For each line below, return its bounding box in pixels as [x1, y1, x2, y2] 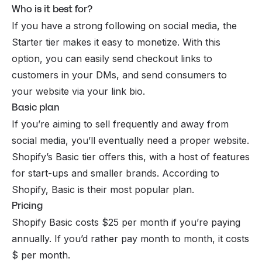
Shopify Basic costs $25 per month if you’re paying [12, 216, 240, 229]
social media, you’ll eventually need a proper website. [12, 135, 249, 147]
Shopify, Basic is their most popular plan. [12, 184, 194, 196]
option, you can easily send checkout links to [12, 53, 212, 65]
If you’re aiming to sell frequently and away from [12, 118, 229, 130]
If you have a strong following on [12, 20, 163, 32]
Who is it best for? [12, 2, 92, 16]
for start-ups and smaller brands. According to [12, 167, 219, 180]
